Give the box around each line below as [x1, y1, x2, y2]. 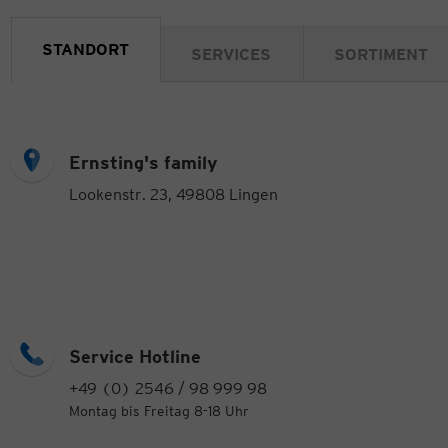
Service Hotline [69, 346, 201, 368]
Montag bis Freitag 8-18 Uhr [69, 403, 249, 420]
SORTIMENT [334, 45, 428, 65]
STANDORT [42, 40, 129, 60]
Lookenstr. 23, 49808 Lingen [69, 185, 278, 205]
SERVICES [191, 45, 271, 65]
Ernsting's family [69, 152, 218, 174]
